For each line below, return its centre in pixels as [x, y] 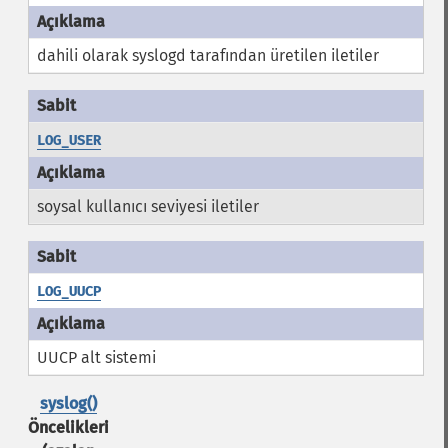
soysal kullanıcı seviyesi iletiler [147, 206]
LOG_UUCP [68, 291]
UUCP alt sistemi [96, 357]
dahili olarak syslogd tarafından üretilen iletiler [207, 55]
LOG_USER [68, 140]
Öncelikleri [68, 427]
